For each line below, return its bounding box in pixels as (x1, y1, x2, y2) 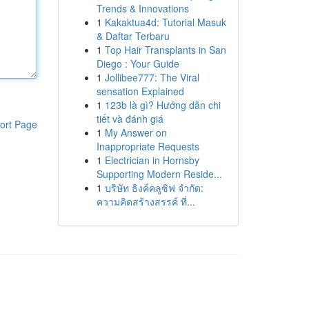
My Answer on (104, 126, 167, 139)
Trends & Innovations (96, 1, 189, 15)
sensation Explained (96, 84, 184, 98)
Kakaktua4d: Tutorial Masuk (104, 15, 226, 29)
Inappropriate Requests (96, 139, 199, 153)
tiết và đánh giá (96, 112, 163, 126)
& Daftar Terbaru (96, 29, 170, 43)
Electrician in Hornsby (104, 153, 199, 167)
